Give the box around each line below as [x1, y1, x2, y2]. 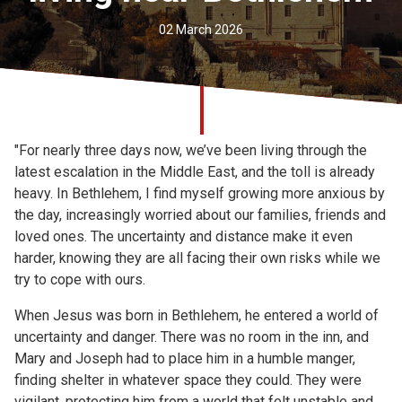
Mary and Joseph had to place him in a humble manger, [14, 350, 355, 367]
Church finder [29, 5, 141, 27]
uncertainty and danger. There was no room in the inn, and [14, 328, 369, 345]
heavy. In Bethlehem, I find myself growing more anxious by [14, 185, 385, 202]
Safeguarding [29, 57, 141, 79]
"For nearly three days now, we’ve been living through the [14, 142, 367, 159]
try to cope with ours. [14, 271, 145, 288]
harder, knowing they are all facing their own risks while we [14, 249, 380, 267]
